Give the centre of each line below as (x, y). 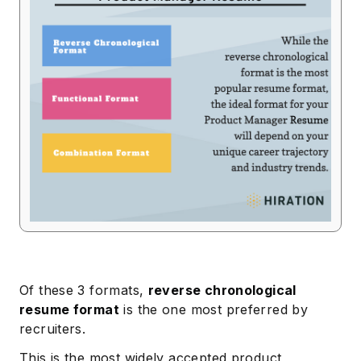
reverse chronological (222, 290)
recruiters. (53, 329)
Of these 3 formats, (84, 290)
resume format (69, 309)
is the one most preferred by (214, 309)
